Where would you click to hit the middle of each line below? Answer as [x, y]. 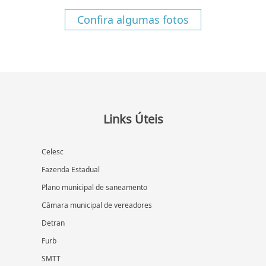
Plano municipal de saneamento [94, 188]
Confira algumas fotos [133, 20]
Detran [53, 223]
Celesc [53, 152]
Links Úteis [133, 119]
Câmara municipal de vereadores [97, 205]
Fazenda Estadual [71, 170]
